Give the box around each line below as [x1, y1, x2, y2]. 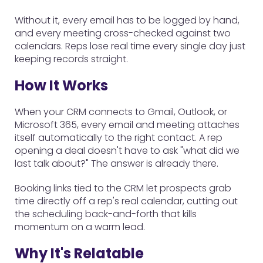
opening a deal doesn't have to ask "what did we [15, 144, 240, 157]
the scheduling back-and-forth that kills [15, 207, 197, 221]
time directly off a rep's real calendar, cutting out [15, 194, 238, 208]
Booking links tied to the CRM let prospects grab [15, 181, 231, 195]
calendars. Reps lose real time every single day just [15, 39, 245, 53]
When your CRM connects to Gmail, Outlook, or [15, 105, 227, 119]
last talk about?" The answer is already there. [15, 157, 218, 170]
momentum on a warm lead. [15, 220, 145, 234]
